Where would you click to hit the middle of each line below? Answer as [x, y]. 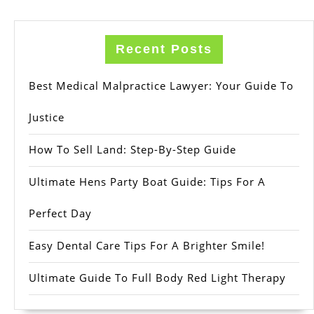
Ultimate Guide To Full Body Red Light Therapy [157, 278]
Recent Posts [164, 49]
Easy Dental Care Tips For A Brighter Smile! [147, 246]
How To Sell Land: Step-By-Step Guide [132, 150]
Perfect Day [60, 213]
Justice [47, 117]
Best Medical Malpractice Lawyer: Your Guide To [161, 86]
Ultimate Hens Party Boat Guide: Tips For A [147, 182]
